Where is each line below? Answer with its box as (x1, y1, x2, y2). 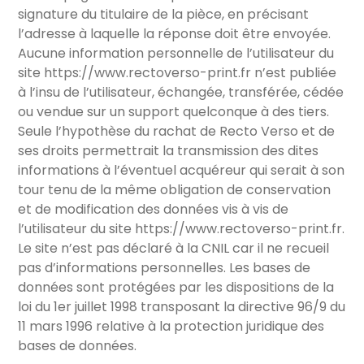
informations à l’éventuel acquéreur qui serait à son (18, 161, 345, 180)
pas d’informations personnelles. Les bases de (18, 258, 311, 278)
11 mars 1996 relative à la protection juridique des (18, 317, 325, 336)
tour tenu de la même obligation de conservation (18, 180, 331, 200)
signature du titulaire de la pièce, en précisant (18, 5, 310, 24)
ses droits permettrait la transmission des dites (18, 141, 319, 161)
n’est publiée (251, 63, 337, 83)
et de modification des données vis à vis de (18, 200, 289, 219)
